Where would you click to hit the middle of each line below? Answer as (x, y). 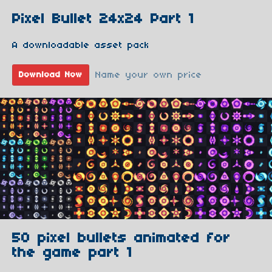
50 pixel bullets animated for (121, 239)
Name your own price (149, 75)
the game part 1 (76, 253)
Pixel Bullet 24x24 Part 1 (103, 19)
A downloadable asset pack (81, 46)
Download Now (51, 75)
